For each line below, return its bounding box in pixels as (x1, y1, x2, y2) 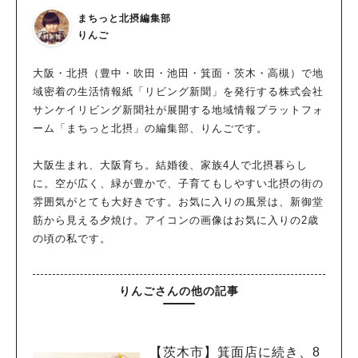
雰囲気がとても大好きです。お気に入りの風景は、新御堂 (33, 195, 324, 208)
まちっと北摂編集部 (78, 12, 171, 24)
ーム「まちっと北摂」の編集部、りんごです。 (33, 121, 268, 134)
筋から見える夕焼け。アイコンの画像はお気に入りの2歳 (33, 213, 319, 226)
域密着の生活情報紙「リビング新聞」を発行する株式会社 (33, 85, 324, 97)
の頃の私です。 (33, 232, 111, 245)
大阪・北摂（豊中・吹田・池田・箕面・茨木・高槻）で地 (33, 66, 324, 79)
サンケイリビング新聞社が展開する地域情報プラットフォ (33, 103, 324, 116)
